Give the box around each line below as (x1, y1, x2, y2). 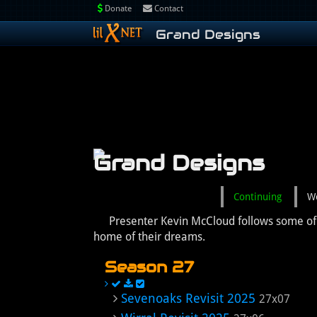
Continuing (234, 191, 282, 202)
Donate (103, 4, 132, 13)
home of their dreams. (93, 230, 205, 243)
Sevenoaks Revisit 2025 (121, 291, 255, 306)
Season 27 (105, 257, 194, 277)
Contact (152, 4, 183, 13)
